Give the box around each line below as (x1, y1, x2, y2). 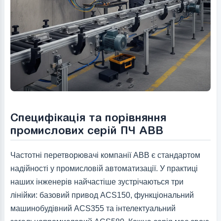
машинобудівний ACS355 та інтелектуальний (10, 204, 176, 213)
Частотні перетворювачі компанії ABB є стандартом (10, 151, 200, 160)
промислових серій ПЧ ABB (10, 123, 163, 137)
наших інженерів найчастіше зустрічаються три (10, 178, 184, 186)
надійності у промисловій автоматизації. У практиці (10, 164, 198, 173)
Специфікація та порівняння (10, 110, 166, 124)
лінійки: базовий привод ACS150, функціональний (10, 191, 194, 200)
